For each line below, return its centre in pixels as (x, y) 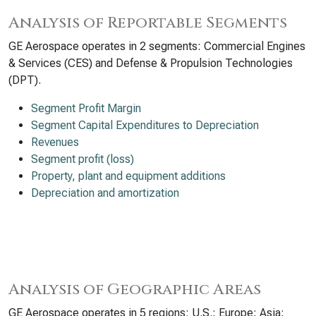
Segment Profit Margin (86, 108)
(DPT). (25, 80)
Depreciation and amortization (105, 193)
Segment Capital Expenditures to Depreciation (145, 125)
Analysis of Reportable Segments (148, 23)
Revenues (55, 142)
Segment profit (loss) (83, 159)
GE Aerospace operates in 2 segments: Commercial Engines (157, 46)
